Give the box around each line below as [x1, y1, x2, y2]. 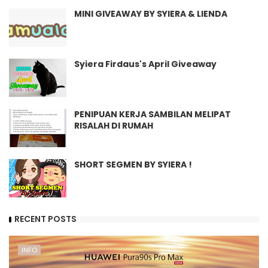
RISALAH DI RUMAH [74, 119, 153, 132]
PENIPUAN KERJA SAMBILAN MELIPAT [74, 108, 231, 120]
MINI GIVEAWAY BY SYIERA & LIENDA [74, 7, 227, 20]
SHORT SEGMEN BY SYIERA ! [74, 158, 192, 170]
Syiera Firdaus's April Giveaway [74, 57, 217, 70]
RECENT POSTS [14, 213, 77, 226]
